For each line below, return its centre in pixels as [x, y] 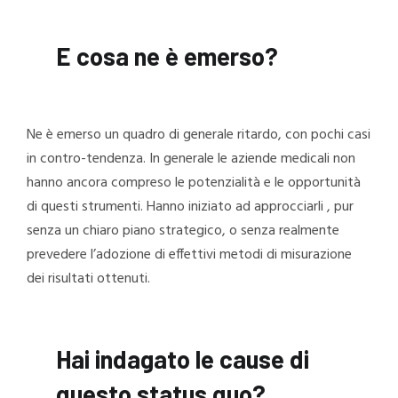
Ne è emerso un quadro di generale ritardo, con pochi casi [199, 135]
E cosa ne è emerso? [167, 56]
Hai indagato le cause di [183, 358]
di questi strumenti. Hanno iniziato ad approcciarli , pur [190, 207]
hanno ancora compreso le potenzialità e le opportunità [194, 183]
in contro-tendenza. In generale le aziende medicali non [191, 159]
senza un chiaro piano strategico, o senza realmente [183, 231]
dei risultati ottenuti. [90, 279]
